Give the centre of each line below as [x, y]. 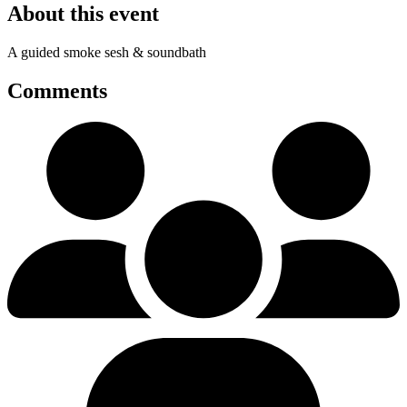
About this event [83, 14]
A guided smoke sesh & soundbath [107, 53]
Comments [57, 91]
